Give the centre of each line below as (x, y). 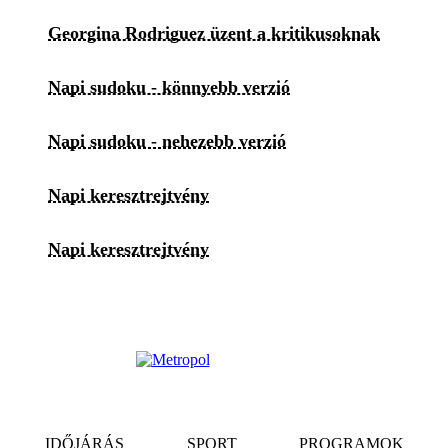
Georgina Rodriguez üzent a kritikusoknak (214, 33)
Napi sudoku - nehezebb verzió (167, 141)
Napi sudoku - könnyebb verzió (169, 87)
